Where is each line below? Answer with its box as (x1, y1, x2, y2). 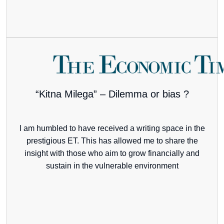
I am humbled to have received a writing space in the (19, 124, 205, 133)
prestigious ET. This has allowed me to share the (26, 136, 198, 145)
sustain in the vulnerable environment (45, 161, 178, 170)
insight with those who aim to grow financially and (24, 149, 199, 158)
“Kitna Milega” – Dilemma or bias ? (35, 88, 189, 100)
